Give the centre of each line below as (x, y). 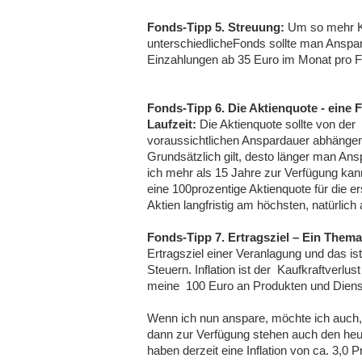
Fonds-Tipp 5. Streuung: (216, 27)
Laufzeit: (172, 124)
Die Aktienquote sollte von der (276, 124)
